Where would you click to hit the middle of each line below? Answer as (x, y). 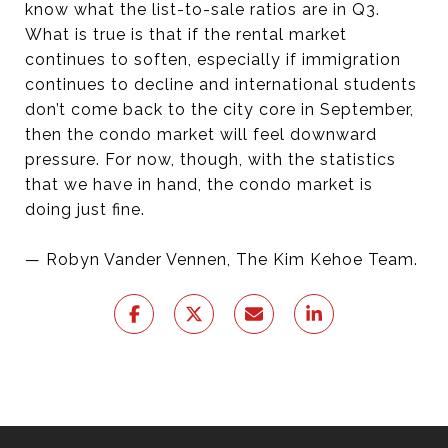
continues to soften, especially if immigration (213, 59)
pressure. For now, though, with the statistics (210, 159)
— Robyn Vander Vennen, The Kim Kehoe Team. (221, 259)
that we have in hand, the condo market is (199, 184)
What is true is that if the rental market (186, 34)
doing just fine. (85, 209)
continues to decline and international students (221, 84)
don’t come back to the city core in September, (219, 109)
